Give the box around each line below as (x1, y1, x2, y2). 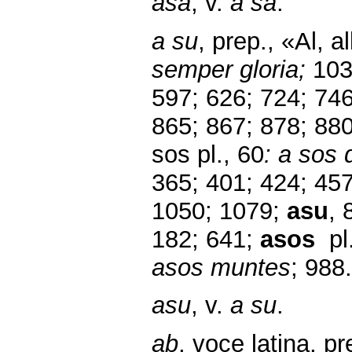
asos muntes (152, 253, 291, 281)
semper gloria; (152, 55, 313, 83)
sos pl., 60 (152, 140, 264, 168)
